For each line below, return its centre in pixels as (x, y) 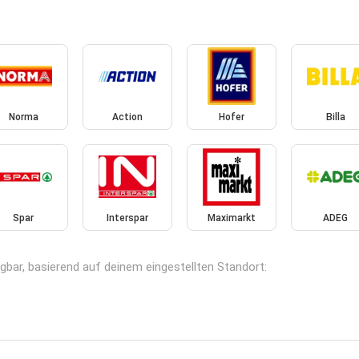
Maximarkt (231, 218)
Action (128, 117)
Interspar (128, 218)
